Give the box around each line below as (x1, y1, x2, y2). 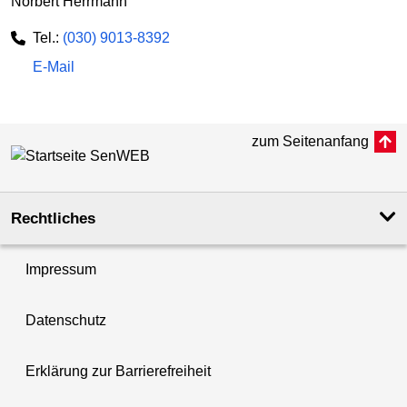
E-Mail (33, 58, 74, 74)
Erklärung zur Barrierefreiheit (25, 362, 211, 379)
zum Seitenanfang (252, 133, 369, 149)
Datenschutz (25, 312, 106, 328)
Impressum (25, 261, 96, 277)
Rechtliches (11, 209, 95, 227)
